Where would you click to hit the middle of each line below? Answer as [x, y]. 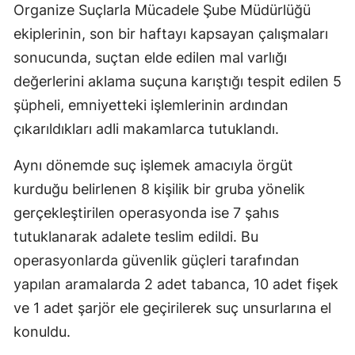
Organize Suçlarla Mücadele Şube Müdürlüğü [162, 10]
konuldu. [42, 332]
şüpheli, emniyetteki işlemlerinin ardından [151, 105]
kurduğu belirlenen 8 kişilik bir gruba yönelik [159, 189]
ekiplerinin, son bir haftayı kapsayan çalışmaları [171, 34]
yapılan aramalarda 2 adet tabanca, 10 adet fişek [176, 284]
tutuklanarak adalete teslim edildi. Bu [136, 237]
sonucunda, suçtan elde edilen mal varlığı [150, 58]
